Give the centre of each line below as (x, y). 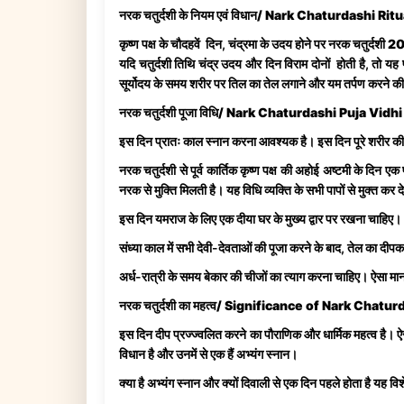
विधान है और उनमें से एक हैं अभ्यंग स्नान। (208, 353)
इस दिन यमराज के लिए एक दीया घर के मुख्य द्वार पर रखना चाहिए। (260, 218)
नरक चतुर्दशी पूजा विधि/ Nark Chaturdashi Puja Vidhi (261, 112)
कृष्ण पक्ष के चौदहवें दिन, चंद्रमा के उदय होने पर (224, 43)
